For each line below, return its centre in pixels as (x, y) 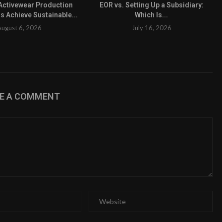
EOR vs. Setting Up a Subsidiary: (151, 5)
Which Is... (152, 15)
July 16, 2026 (151, 28)
